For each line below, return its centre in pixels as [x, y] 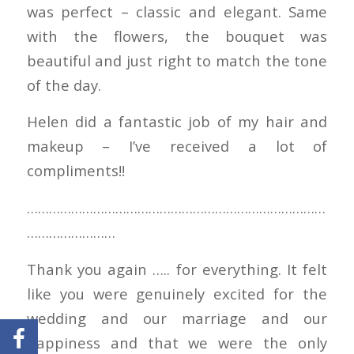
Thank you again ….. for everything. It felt [177, 269]
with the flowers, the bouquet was [177, 36]
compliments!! [75, 171]
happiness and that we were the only [177, 342]
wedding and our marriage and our [177, 318]
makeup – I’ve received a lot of [177, 146]
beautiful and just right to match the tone [177, 60]
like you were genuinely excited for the [177, 293]
